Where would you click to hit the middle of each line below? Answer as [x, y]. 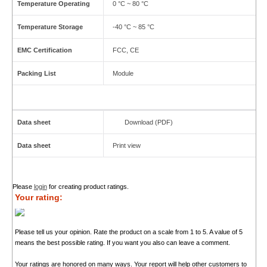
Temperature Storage [50, 27]
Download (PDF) [148, 122]
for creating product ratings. [88, 187]
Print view [126, 146]
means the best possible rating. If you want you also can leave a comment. [122, 243]
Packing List [36, 74]
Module [123, 74]
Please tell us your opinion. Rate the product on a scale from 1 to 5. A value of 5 [128, 232]
